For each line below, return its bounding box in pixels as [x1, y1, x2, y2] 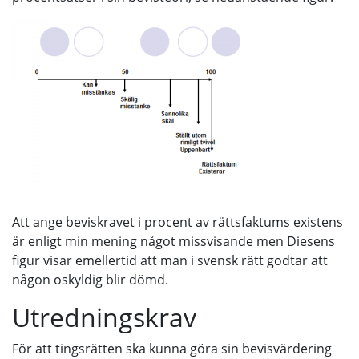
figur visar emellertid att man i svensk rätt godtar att [12, 252, 328, 269]
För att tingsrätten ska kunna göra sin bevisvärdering [12, 340, 332, 357]
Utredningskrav [12, 300, 196, 334]
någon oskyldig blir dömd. [12, 271, 168, 288]
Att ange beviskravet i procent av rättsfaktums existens [12, 213, 343, 231]
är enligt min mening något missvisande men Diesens [12, 232, 335, 250]
